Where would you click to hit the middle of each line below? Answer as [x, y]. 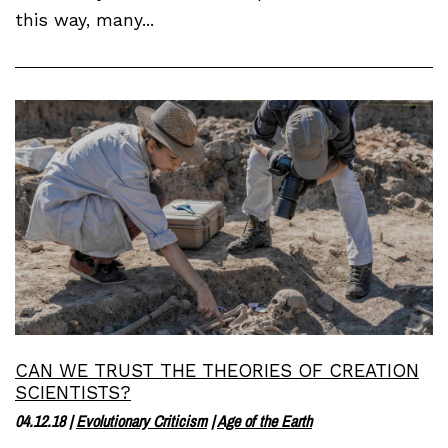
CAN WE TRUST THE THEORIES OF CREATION [217, 371]
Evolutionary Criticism [141, 421]
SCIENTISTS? [73, 393]
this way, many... [84, 20]
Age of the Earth [264, 421]
